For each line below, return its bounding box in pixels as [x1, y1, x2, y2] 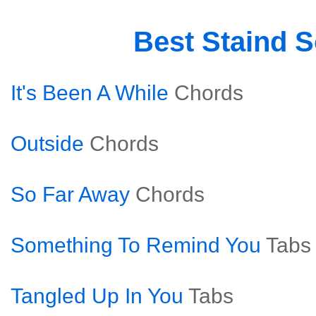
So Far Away [11, 183, 130, 206]
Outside [11, 132, 84, 155]
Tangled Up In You [11, 284, 183, 308]
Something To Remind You [11, 233, 261, 257]
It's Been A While [11, 81, 169, 104]
